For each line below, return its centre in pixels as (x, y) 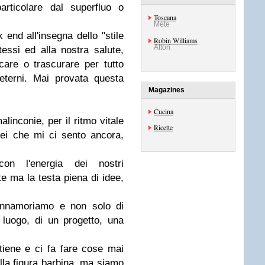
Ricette (163, 127)
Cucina (164, 111)
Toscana (165, 17)
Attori (162, 47)
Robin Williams (176, 40)
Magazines (167, 90)
